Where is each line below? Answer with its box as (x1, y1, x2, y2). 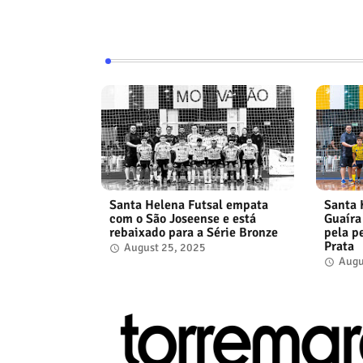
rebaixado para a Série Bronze (109, 224, 278, 241)
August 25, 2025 (123, 240, 206, 254)
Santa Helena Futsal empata (109, 196, 268, 213)
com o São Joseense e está (109, 210, 256, 227)
